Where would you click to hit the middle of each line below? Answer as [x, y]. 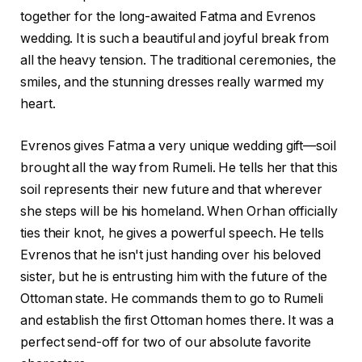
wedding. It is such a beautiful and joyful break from [175, 39]
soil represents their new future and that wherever [172, 189]
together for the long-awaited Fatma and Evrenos [168, 17]
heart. [38, 104]
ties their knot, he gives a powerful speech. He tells [172, 233]
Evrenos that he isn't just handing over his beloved [170, 255]
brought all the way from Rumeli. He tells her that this [179, 167]
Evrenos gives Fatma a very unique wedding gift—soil [178, 145]
